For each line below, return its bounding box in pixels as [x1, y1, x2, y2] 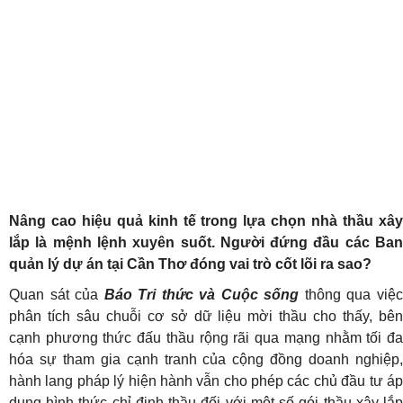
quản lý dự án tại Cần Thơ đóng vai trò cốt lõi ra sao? [9, 256, 372, 272]
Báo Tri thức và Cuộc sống [103, 287, 300, 302]
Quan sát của [9, 287, 104, 302]
